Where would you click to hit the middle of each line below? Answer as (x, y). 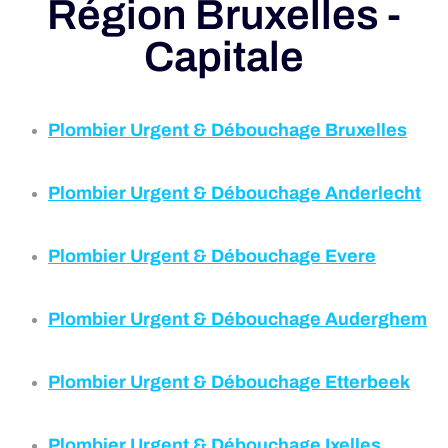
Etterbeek (367, 382)
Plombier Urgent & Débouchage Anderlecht (234, 193)
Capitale (224, 57)
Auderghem (376, 319)
